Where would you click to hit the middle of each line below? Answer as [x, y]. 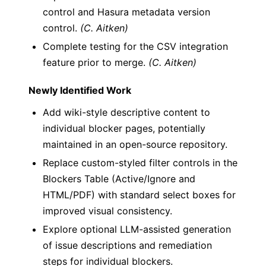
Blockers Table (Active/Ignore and [119, 179]
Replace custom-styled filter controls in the [140, 163]
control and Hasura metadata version [126, 12]
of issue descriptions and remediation [127, 245]
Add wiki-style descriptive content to [126, 112]
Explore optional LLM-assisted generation [137, 229]
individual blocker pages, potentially [124, 128]
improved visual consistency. [107, 211]
